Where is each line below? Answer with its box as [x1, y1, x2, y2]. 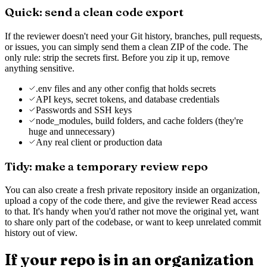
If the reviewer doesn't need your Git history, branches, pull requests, [5, 30, 262, 41]
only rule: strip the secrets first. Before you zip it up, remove [5, 52, 229, 63]
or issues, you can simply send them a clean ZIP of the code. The [5, 41, 248, 52]
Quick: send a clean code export [5, 5, 184, 20]
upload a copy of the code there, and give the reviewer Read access [5, 195, 257, 206]
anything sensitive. [5, 63, 74, 73]
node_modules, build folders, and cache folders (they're [36, 115, 243, 126]
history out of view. [5, 227, 77, 238]
